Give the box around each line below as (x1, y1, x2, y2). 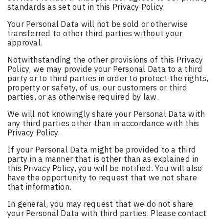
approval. (7, 37, 43, 48)
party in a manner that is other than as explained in (7, 153, 199, 165)
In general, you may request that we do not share (7, 198, 194, 210)
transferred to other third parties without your (7, 28, 183, 39)
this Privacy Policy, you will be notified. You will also (7, 163, 202, 174)
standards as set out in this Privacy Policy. (7, 1, 165, 13)
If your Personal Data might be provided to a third (7, 144, 196, 155)
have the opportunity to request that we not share (7, 172, 197, 183)
